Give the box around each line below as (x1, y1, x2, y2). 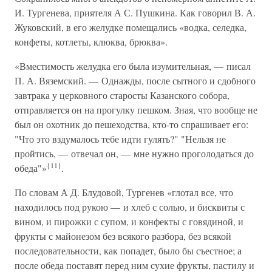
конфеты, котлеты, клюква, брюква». (15, 35, 168, 48)
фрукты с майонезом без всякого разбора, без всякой (15, 229, 231, 242)
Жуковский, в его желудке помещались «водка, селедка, (15, 21, 246, 33)
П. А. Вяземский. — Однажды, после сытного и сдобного (15, 74, 256, 87)
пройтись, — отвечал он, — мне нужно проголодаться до (15, 147, 254, 160)
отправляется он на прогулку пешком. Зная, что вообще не (15, 103, 257, 116)
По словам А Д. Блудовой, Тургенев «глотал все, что (15, 186, 233, 199)
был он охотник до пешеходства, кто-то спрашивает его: (15, 118, 248, 131)
